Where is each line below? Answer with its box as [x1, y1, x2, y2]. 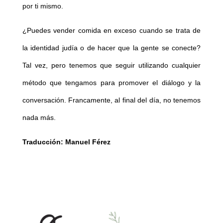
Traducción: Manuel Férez [22, 138, 111, 146]
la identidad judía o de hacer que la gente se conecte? [22, 44, 201, 52]
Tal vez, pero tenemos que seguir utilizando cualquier [22, 61, 201, 70]
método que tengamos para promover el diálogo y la [22, 79, 201, 87]
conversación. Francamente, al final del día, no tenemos [22, 96, 201, 105]
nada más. [22, 113, 56, 122]
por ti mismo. [22, 2, 63, 10]
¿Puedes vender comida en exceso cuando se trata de [22, 26, 201, 35]
